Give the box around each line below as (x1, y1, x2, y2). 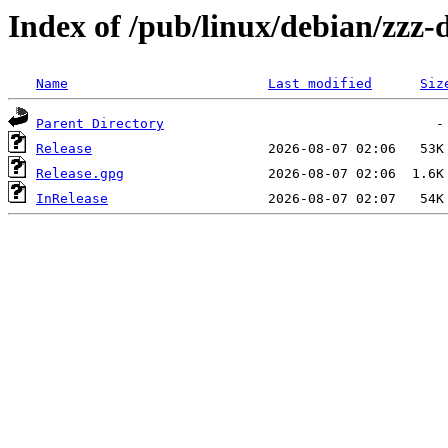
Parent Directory (36, 116, 164, 132)
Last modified (268, 76, 372, 92)
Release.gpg (36, 166, 124, 182)
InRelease (36, 191, 108, 207)
